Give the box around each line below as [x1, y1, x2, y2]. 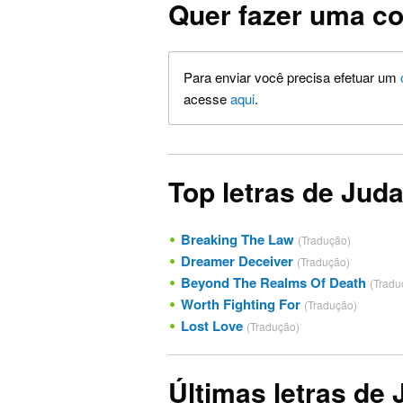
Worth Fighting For [181, 293, 300, 314]
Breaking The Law [181, 228, 294, 249]
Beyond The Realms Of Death [181, 272, 366, 292]
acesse [184, 88, 230, 108]
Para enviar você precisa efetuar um [184, 67, 400, 86]
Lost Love [181, 315, 243, 336]
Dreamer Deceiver [181, 250, 293, 271]
